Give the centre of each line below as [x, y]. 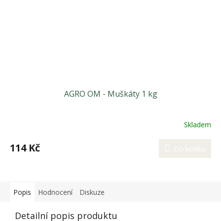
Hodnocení [55, 192]
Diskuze [92, 192]
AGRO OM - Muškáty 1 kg [110, 93]
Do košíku [190, 148]
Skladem [198, 125]
